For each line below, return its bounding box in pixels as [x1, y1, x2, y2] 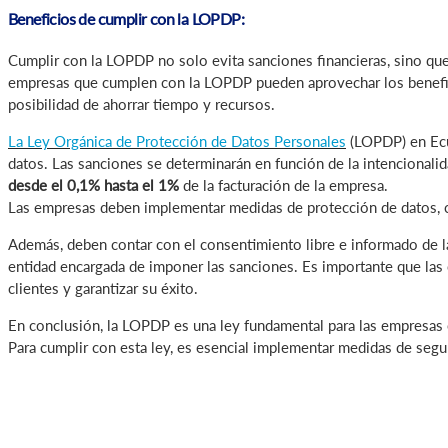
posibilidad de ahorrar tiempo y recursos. [8, 95, 275, 114]
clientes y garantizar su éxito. [8, 279, 198, 298]
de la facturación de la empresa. [179, 176, 388, 195]
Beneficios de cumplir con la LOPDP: [8, 9, 244, 29]
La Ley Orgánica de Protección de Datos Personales [8, 132, 346, 151]
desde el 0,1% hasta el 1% [8, 176, 179, 195]
